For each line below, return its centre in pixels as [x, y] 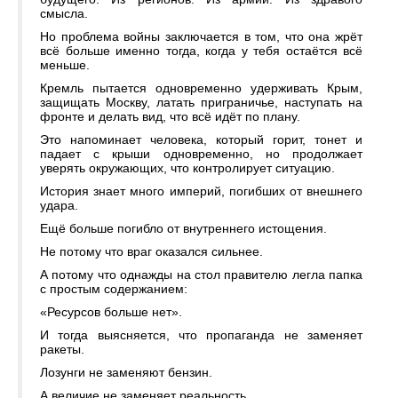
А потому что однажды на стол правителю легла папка [201, 275]
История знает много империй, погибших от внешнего [201, 191]
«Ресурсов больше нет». [111, 312]
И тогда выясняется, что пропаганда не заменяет [201, 335]
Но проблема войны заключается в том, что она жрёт [201, 37]
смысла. [64, 14]
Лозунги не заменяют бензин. [126, 373]
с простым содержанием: [114, 289]
